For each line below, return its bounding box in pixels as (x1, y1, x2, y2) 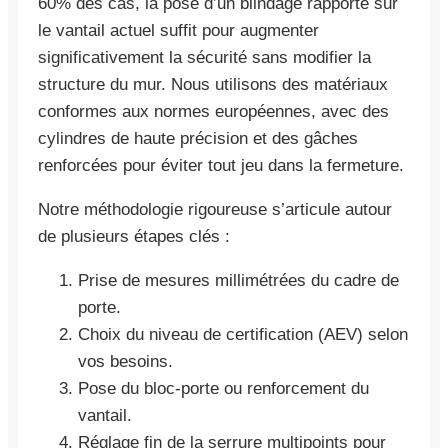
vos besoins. (78, 351, 173, 371)
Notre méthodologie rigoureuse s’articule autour (38, 199, 392, 219)
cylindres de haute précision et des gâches (38, 128, 358, 148)
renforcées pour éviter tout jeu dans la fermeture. (38, 155, 404, 175)
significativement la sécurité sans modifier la (38, 47, 371, 67)
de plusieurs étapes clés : (38, 226, 230, 246)
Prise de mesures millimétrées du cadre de (78, 270, 399, 290)
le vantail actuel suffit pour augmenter (38, 20, 319, 40)
